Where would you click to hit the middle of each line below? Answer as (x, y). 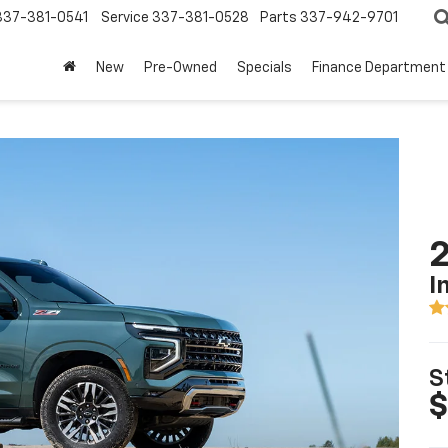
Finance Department (379, 68)
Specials (264, 68)
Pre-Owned (180, 68)
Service (125, 18)
